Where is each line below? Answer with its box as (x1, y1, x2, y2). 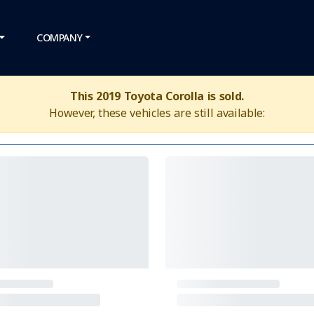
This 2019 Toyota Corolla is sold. (70, 88, 244, 104)
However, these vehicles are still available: (49, 105, 265, 121)
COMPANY (36, 31, 83, 44)
